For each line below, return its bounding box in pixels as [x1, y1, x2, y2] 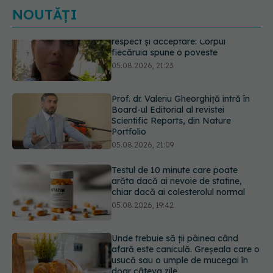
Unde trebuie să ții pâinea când [112, 191, 239, 203]
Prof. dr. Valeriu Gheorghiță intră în [112, 52, 250, 63]
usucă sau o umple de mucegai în [112, 213, 249, 225]
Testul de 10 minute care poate [112, 123, 238, 135]
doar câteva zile [112, 224, 178, 236]
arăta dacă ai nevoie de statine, [112, 134, 243, 146]
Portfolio [112, 85, 147, 96]
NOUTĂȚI [12, 6, 77, 24]
